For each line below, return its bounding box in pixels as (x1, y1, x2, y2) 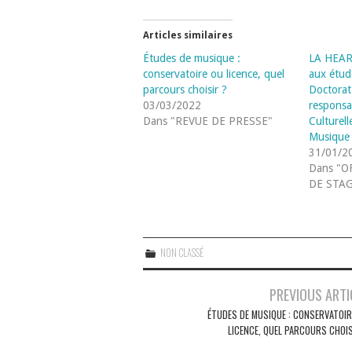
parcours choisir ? (143, 82, 227, 96)
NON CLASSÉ (160, 244, 204, 260)
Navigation (142, 277, 211, 308)
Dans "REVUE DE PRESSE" (143, 114, 273, 127)
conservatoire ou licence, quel (143, 67, 284, 80)
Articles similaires (143, 29, 233, 41)
